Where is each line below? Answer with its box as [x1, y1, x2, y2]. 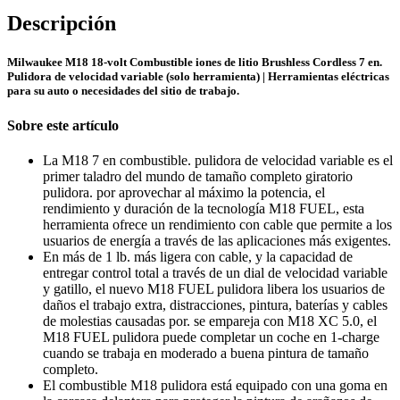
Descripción [7, 11, 116, 35]
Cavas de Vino [79, 98, 162, 113]
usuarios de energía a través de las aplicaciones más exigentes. [43, 233, 391, 249]
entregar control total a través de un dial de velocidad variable [43, 265, 387, 281]
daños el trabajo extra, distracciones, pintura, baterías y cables [43, 297, 387, 313]
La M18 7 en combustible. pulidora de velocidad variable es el [43, 153, 393, 169]
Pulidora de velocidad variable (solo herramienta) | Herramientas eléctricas [7, 69, 389, 83]
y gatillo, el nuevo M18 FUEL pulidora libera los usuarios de [43, 281, 385, 297]
